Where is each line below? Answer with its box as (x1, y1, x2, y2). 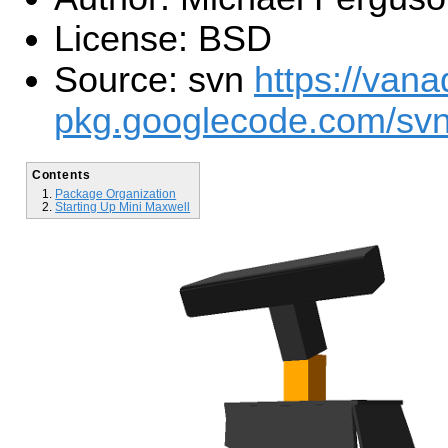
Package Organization (55, 186, 177, 200)
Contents (31, 168, 91, 182)
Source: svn (54, 59, 254, 100)
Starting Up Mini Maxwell (55, 199, 191, 213)
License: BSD (54, 18, 272, 59)
